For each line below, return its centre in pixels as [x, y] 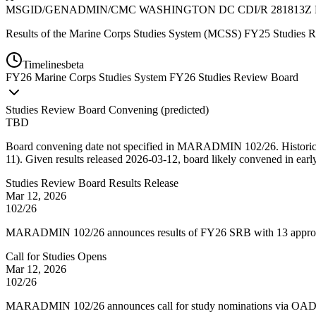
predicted [185, 109]
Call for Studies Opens [56, 256]
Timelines [44, 64]
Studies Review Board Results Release [92, 183]
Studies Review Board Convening [82, 109]
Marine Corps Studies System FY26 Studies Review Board [166, 77]
